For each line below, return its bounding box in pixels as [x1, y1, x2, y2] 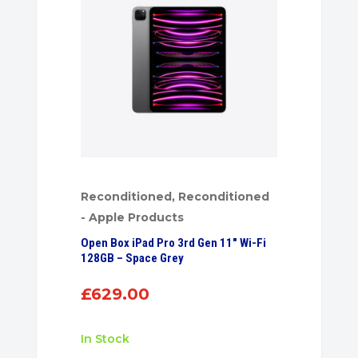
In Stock [84, 332, 130, 347]
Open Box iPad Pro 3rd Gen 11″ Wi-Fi [81, 236, 267, 251]
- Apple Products [81, 210, 185, 225]
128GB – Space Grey [81, 251, 185, 266]
